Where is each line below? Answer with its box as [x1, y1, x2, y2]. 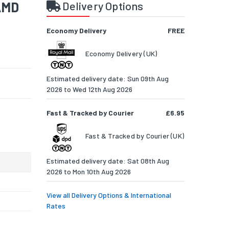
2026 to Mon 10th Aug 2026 [47, 167, 131, 176]
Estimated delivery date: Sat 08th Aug [47, 156, 169, 166]
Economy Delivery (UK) [85, 49, 157, 58]
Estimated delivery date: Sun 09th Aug [47, 74, 169, 83]
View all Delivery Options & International [47, 191, 171, 200]
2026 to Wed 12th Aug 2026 [47, 85, 132, 94]
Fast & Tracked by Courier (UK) [85, 131, 184, 141]
